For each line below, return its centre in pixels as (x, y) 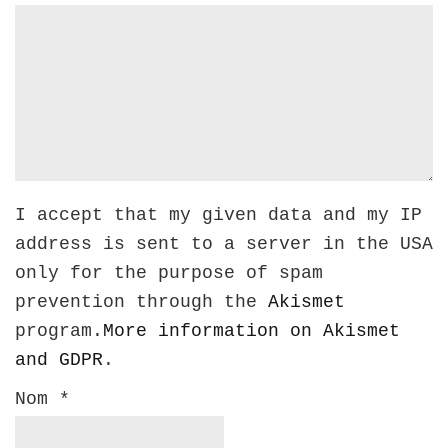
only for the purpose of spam (169, 273)
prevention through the (141, 302)
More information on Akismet (251, 331)
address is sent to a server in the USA (224, 244)
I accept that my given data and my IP (218, 215)
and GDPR (59, 360)
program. (59, 331)
